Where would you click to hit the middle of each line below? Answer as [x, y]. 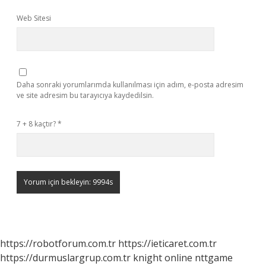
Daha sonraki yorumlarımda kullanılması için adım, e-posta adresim [130, 85]
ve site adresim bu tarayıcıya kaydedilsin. [85, 95]
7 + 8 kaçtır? [37, 124]
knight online [163, 258]
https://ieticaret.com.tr [167, 243]
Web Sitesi [34, 18]
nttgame [214, 258]
